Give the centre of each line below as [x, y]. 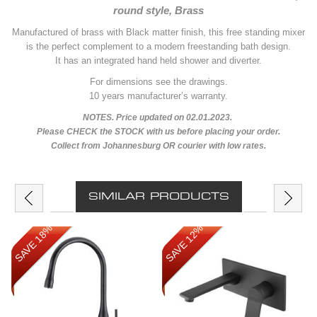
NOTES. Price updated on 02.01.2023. [158, 118]
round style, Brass [158, 11]
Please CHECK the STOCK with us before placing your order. [158, 132]
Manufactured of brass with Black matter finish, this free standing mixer [158, 33]
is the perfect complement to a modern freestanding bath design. [158, 47]
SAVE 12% [185, 243]
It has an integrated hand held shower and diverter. [158, 61]
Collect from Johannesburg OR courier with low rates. [158, 146]
